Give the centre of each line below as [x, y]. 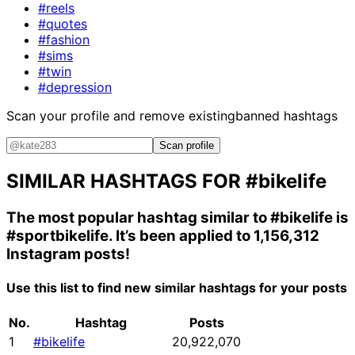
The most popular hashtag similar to [138, 217]
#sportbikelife [57, 235]
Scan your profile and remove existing [121, 115]
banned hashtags [286, 115]
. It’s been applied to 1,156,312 [214, 235]
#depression [75, 87]
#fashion [64, 39]
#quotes [63, 23]
